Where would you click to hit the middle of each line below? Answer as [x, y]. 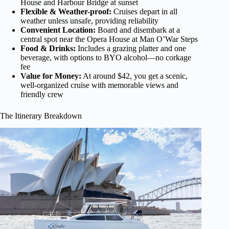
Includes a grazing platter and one [131, 48]
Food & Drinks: [48, 48]
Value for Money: [51, 76]
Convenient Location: [58, 30]
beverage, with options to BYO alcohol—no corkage [106, 57]
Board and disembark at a [138, 30]
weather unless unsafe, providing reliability [89, 20]
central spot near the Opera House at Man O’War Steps [109, 39]
